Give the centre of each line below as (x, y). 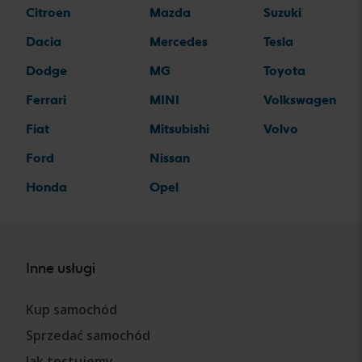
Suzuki (282, 12)
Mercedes (178, 41)
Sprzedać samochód (88, 336)
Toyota (284, 70)
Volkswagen (300, 99)
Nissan (169, 158)
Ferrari (46, 99)
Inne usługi (61, 267)
